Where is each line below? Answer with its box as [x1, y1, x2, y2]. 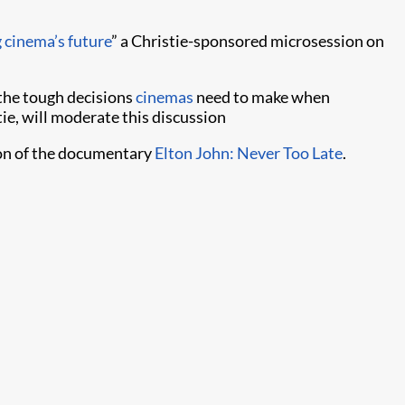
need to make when [193, 87, 330, 107]
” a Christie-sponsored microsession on [111, 31, 384, 51]
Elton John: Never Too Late [155, 143, 343, 163]
